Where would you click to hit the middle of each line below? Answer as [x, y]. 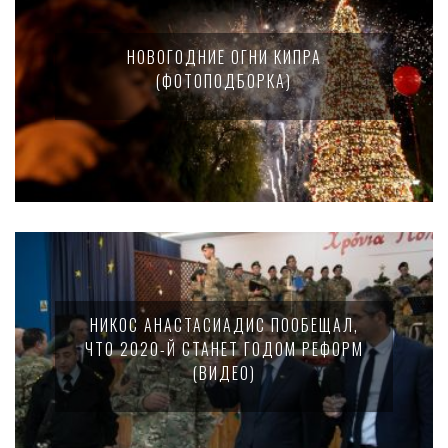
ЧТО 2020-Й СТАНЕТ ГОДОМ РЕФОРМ [224, 349]
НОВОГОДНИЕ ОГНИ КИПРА [224, 57]
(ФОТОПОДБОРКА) [224, 81]
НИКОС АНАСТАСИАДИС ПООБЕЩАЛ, [224, 325]
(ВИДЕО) [224, 373]
